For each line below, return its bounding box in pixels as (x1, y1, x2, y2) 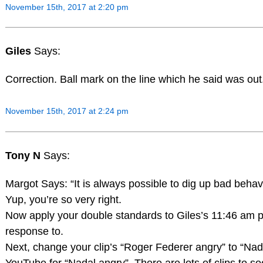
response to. (5, 225, 63, 237)
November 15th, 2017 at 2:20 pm (5, 2, 129, 12)
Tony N (5, 149, 43, 161)
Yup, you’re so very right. (5, 193, 122, 205)
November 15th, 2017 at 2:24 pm (5, 106, 129, 116)
